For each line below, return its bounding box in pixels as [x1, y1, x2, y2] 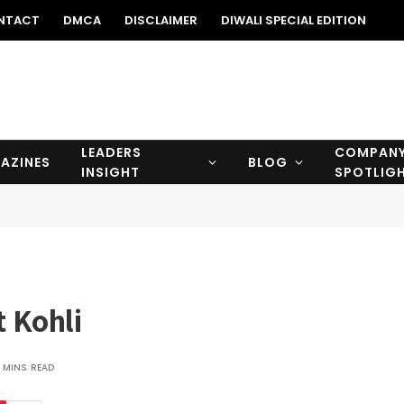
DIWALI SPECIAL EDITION [221, 12, 366, 29]
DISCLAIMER [124, 12, 197, 29]
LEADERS [81, 143, 142, 161]
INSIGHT [81, 163, 141, 181]
